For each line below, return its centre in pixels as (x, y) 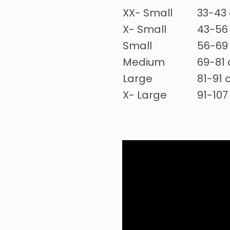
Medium (143, 63)
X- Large (145, 96)
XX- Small (147, 14)
